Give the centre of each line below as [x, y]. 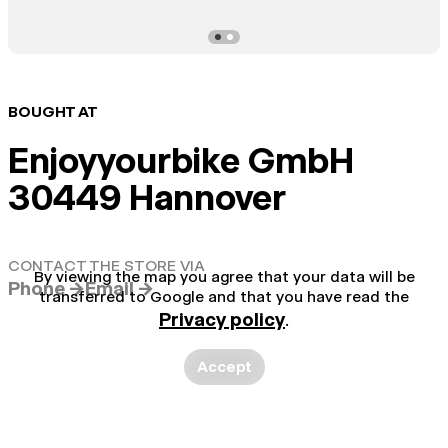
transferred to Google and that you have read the [224, 296]
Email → [119, 288]
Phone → [46, 288]
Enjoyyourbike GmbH [181, 160]
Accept [224, 366]
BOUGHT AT [52, 111]
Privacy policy [222, 319]
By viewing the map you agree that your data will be [224, 276]
